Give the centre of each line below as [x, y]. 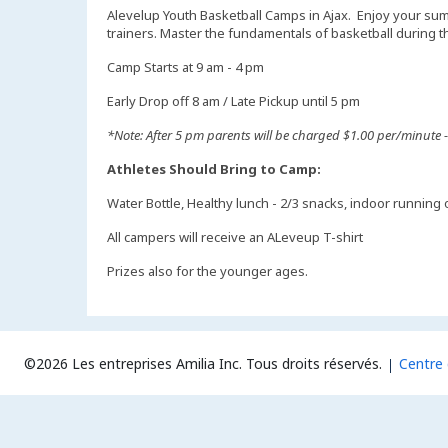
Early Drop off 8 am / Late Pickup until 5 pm [233, 100]
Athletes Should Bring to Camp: [214, 168]
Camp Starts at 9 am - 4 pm [185, 66]
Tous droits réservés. [314, 364]
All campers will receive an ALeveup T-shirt [235, 236]
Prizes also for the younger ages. [207, 270]
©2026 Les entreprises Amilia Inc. [133, 364]
